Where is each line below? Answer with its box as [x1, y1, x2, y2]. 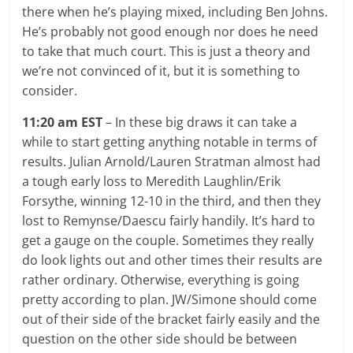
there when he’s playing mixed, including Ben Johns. [22, 2, 329, 20]
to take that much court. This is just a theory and [22, 42, 311, 60]
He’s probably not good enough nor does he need [22, 22, 319, 40]
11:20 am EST [22, 113, 106, 131]
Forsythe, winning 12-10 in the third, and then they [22, 191, 321, 210]
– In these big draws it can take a [106, 113, 298, 131]
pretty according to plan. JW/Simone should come [22, 290, 318, 308]
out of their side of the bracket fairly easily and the [22, 310, 321, 328]
